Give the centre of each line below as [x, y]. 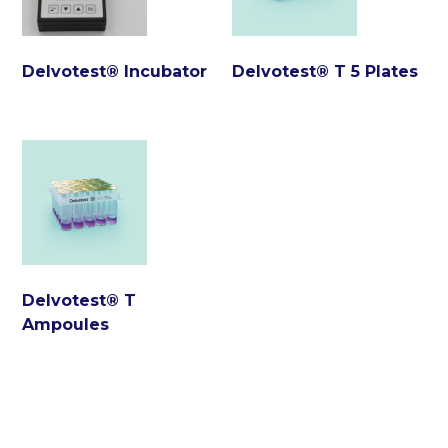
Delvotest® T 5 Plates [325, 72]
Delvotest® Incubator [115, 72]
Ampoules [66, 325]
